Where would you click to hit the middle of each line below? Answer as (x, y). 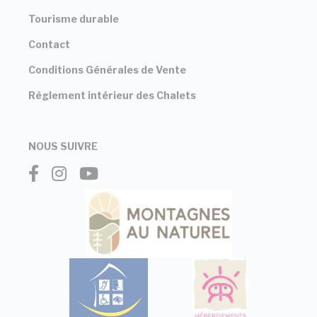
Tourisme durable (74, 18)
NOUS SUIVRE (63, 146)
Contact (49, 44)
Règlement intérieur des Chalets (112, 95)
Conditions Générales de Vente (107, 69)
